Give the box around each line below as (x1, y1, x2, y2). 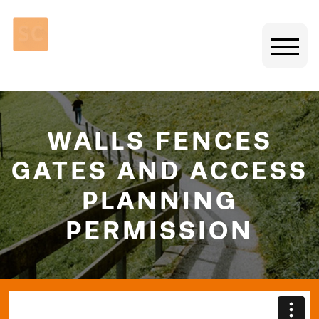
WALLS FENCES (46, 125, 273, 156)
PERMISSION (66, 215, 253, 246)
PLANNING (81, 185, 238, 216)
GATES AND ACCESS (11, 155, 308, 186)
